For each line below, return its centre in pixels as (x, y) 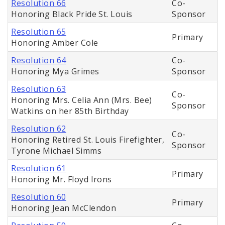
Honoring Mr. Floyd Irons (62, 180)
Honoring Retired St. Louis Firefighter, (88, 140)
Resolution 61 (39, 168)
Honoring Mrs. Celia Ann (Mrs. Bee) (82, 100)
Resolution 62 (39, 129)
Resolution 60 (39, 197)
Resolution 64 (39, 61)
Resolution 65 (39, 32)
